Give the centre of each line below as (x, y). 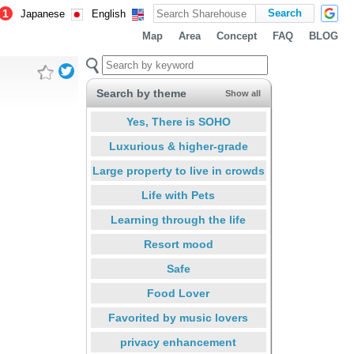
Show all (243, 93)
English (109, 14)
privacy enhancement (178, 342)
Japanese (43, 14)
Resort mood (178, 244)
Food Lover (178, 293)
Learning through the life (178, 220)
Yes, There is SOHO (178, 122)
